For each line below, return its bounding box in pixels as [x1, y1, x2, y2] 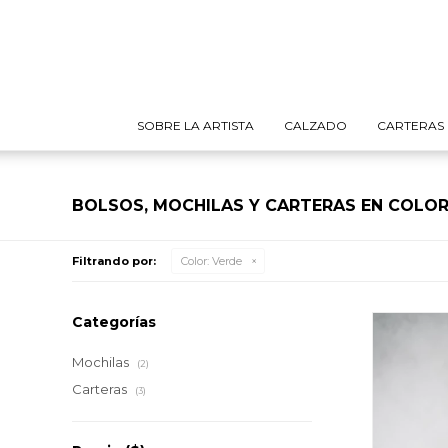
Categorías [72, 313, 156, 331]
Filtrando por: [72, 254, 156, 268]
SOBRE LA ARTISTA [137, 118, 254, 133]
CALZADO [284, 118, 347, 133]
